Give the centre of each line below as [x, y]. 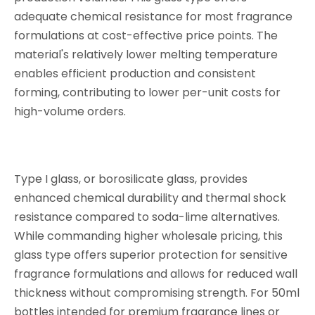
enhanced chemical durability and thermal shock [150, 198]
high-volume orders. [70, 111]
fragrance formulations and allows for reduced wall [156, 274]
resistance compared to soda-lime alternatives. [147, 217]
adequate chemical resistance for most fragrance [153, 17]
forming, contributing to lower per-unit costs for [147, 92]
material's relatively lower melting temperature [146, 54]
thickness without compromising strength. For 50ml [157, 293]
